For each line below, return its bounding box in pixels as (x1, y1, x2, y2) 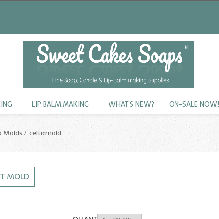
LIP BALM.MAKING (32, 100, 89, 109)
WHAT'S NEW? (109, 100, 155, 109)
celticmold (29, 129, 62, 137)
